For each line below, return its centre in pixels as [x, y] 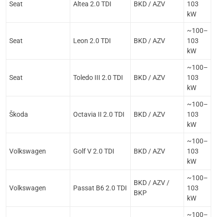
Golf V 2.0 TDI [94, 151]
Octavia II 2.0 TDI [99, 114]
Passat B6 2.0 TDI [100, 188]
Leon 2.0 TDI [92, 41]
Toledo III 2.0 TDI [98, 77]
